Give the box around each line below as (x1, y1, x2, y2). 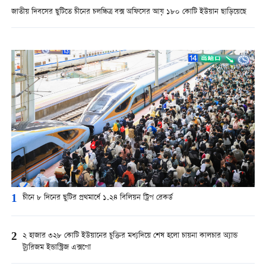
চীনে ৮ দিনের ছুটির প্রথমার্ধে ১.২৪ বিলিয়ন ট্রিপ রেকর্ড (22, 191, 173, 204)
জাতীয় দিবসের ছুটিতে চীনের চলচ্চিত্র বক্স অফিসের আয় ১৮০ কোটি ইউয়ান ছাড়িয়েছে (11, 5, 246, 18)
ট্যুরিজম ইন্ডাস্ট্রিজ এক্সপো (22, 242, 91, 255)
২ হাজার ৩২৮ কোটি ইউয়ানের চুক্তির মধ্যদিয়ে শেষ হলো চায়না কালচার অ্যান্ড (22, 230, 237, 243)
